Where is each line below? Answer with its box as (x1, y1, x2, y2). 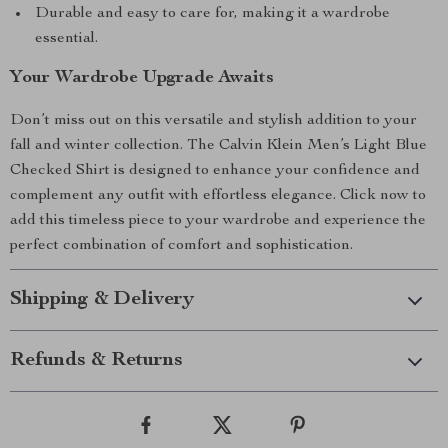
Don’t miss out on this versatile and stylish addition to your (10, 113, 417, 129)
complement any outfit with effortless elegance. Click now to (10, 188, 426, 204)
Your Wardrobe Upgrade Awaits (10, 69, 274, 87)
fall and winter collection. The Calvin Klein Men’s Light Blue (10, 138, 427, 154)
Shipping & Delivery (10, 290, 194, 310)
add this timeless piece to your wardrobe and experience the (10, 213, 426, 229)
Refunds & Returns (10, 351, 183, 371)
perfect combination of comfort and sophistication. (10, 238, 353, 254)
